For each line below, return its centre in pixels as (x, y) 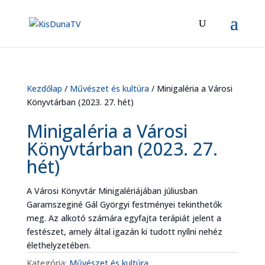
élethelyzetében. (58, 245)
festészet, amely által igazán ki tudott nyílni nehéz (124, 232)
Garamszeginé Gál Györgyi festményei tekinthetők (124, 204)
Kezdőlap (44, 88)
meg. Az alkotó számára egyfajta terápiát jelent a (124, 218)
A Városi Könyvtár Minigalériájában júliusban (112, 191)
